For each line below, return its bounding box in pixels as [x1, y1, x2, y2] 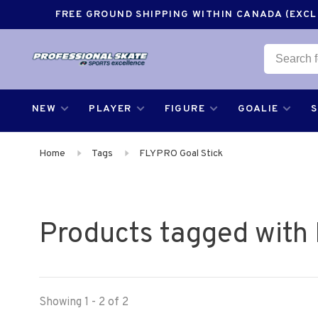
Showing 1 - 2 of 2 [39, 295, 128, 309]
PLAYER [89, 103, 132, 115]
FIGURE [164, 103, 206, 115]
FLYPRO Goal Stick [139, 148, 223, 160]
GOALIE [238, 103, 279, 115]
